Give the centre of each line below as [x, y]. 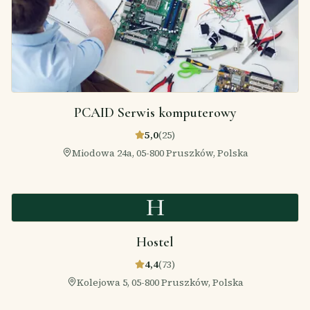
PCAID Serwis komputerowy [155, 112]
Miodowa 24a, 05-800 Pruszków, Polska [160, 153]
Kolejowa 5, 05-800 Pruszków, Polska [160, 282]
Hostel [155, 242]
